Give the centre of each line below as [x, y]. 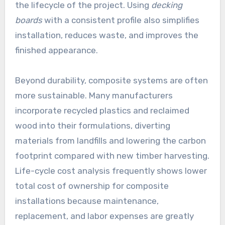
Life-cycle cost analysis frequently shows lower [111, 171]
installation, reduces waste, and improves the [106, 35]
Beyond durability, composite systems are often [111, 80]
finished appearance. [56, 50]
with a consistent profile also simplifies [121, 20]
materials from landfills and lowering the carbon [110, 140]
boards [28, 20]
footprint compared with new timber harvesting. [112, 155]
